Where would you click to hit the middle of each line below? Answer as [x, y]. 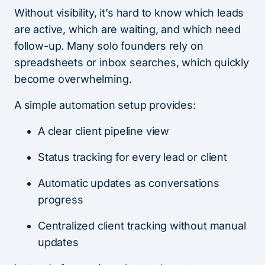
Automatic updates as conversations [129, 183]
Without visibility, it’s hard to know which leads [129, 13]
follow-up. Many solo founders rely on [109, 46]
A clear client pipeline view [104, 131]
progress [61, 200]
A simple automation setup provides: [105, 105]
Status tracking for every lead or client [132, 157]
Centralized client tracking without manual [142, 226]
